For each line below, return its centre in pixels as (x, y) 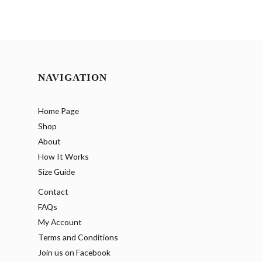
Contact (53, 192)
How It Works (63, 157)
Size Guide (56, 172)
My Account (60, 222)
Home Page (58, 111)
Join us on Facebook (74, 253)
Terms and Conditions (78, 237)
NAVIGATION (73, 77)
